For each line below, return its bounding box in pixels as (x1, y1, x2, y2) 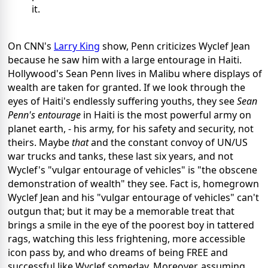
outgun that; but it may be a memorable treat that (8, 205, 234, 218)
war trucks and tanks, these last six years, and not (8, 150, 233, 163)
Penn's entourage (8, 108, 81, 122)
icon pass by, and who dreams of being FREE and (8, 246, 228, 260)
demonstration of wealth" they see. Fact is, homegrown (8, 177, 259, 191)
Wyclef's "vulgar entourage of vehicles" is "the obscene (8, 163, 257, 177)
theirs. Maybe (8, 136, 72, 150)
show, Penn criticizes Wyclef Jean (100, 39, 250, 53)
